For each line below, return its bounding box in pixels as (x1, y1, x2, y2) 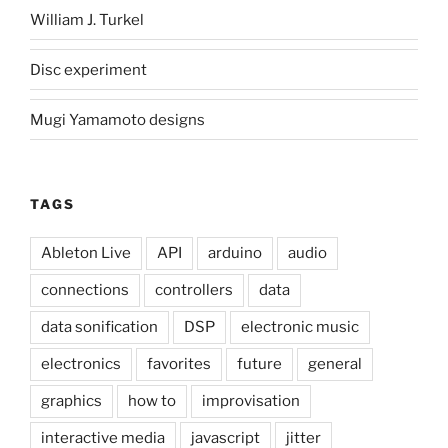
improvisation (202, 391, 300, 410)
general (308, 354, 362, 373)
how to (128, 391, 176, 410)
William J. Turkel (30, 10, 144, 29)
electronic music (241, 317, 359, 336)
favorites (147, 354, 211, 373)
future (237, 354, 282, 373)
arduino (208, 243, 262, 262)
